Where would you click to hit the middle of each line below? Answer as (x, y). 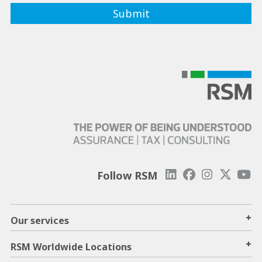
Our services (40, 221)
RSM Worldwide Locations (71, 247)
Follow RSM (127, 176)
